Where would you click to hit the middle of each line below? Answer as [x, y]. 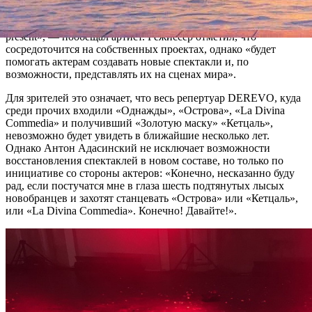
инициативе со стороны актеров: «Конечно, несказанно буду [150, 173]
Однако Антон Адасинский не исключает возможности [138, 148]
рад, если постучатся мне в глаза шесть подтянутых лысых [145, 185]
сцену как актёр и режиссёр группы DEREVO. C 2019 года [147, 11]
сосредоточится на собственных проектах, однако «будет [141, 49]
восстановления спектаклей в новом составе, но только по [145, 160]
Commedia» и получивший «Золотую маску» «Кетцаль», [139, 123]
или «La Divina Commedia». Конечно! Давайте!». [121, 210]
